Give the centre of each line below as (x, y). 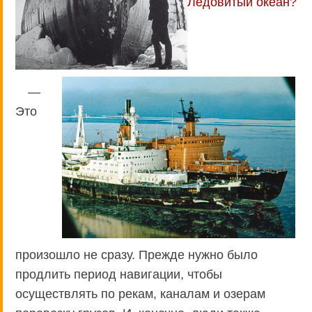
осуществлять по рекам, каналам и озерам (140, 294)
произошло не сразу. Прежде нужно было (136, 255)
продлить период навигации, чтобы (119, 274)
